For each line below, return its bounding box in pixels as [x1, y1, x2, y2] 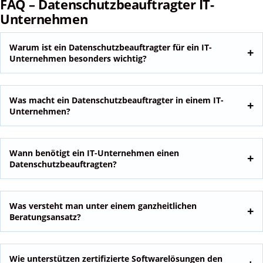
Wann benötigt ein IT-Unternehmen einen [9, 147, 179, 159]
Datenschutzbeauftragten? [9, 159, 117, 170]
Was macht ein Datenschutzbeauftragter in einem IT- [9, 95, 224, 106]
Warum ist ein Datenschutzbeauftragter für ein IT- [9, 42, 212, 53]
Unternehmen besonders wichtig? [9, 53, 147, 65]
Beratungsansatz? [9, 211, 81, 223]
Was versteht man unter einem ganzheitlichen [9, 200, 197, 212]
